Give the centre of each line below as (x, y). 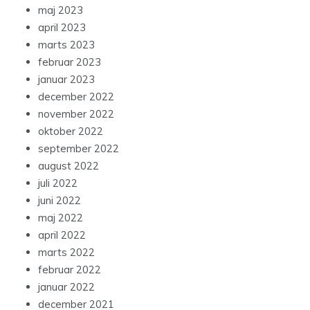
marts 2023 (66, 45)
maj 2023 (61, 10)
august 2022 (69, 166)
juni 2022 (60, 201)
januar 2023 (66, 80)
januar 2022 (66, 287)
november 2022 (76, 114)
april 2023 (62, 28)
